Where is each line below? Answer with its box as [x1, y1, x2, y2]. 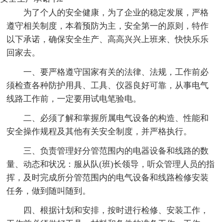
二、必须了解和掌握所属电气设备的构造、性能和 [23, 113, 209, 123]
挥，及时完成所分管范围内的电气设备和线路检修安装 [6, 172, 209, 182]
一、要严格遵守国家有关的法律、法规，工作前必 [23, 67, 209, 77]
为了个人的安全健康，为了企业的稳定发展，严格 [23, 7, 209, 17]
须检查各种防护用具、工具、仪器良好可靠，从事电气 [6, 80, 209, 90]
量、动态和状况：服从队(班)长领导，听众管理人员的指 [6, 159, 215, 169]
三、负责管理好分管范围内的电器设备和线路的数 [23, 146, 209, 156]
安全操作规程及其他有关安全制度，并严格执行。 [6, 126, 192, 136]
